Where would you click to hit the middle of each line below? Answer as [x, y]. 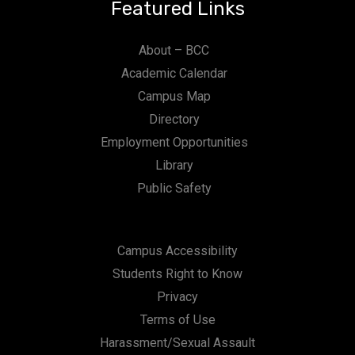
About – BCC [174, 50]
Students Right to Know [177, 274]
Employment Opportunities [174, 142]
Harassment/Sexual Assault [177, 343]
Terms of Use [177, 320]
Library [174, 165]
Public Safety [174, 188]
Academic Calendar [174, 73]
